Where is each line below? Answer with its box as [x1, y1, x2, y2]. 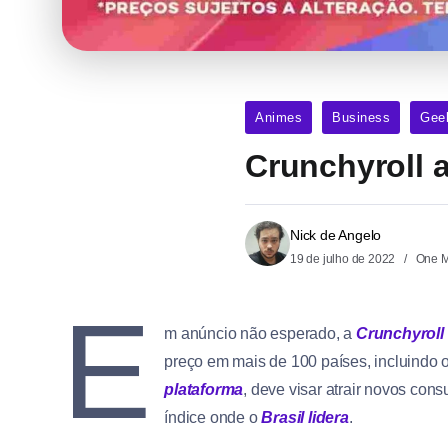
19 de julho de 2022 [290, 251, 398, 266]
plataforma [164, 380, 244, 398]
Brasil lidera [261, 408, 349, 426]
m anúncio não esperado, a [164, 324, 357, 342]
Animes [255, 109, 302, 125]
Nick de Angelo [290, 226, 382, 243]
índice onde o [164, 408, 262, 426]
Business [332, 109, 390, 125]
